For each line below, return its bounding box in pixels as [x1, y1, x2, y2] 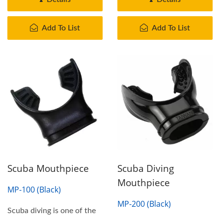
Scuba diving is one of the [7, 206, 96, 215]
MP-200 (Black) [117, 198, 171, 209]
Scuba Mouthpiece [7, 162, 89, 175]
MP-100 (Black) [7, 184, 61, 195]
